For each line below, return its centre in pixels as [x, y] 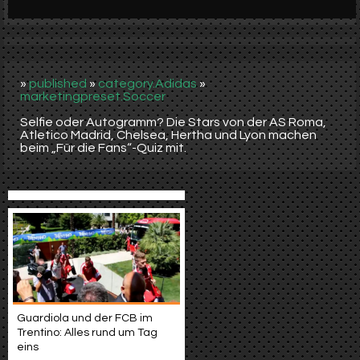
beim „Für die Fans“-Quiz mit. [103, 148]
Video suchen [75, 51]
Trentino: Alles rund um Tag [87, 333]
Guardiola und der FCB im [85, 319]
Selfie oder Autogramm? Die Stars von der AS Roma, [173, 122]
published [58, 84]
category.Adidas [147, 84]
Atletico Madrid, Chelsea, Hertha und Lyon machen [168, 135]
